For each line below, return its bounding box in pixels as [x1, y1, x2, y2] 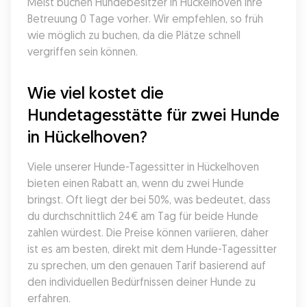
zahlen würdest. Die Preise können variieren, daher [27, 225, 269, 239]
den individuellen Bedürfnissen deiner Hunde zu [27, 275, 256, 288]
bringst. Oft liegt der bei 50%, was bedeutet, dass [27, 193, 271, 206]
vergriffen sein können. [27, 45, 138, 58]
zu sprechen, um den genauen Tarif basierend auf [27, 258, 266, 272]
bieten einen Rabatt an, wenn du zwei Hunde [27, 176, 244, 190]
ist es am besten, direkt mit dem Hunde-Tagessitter [27, 242, 277, 256]
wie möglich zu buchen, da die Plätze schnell [27, 28, 241, 42]
